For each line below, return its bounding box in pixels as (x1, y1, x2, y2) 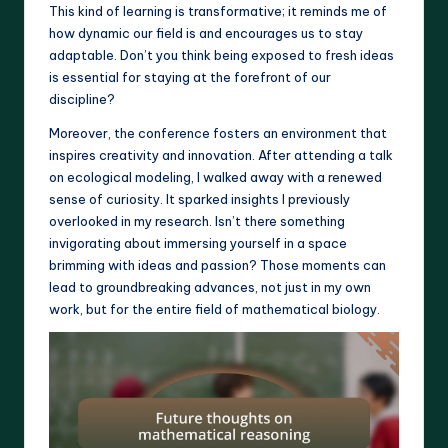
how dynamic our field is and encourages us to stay (49, 25, 363, 41)
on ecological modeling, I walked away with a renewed (49, 169, 382, 185)
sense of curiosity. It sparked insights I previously (49, 191, 350, 207)
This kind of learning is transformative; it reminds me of (49, 3, 387, 19)
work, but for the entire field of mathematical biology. (49, 301, 380, 317)
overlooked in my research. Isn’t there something (49, 213, 345, 229)
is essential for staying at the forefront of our (49, 69, 331, 85)
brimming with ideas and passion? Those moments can (49, 257, 386, 273)
